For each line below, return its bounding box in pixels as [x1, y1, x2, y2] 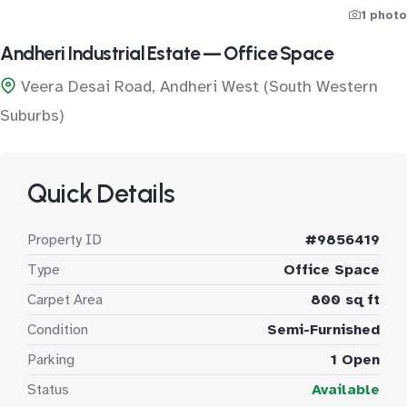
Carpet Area [27, 291, 103, 309]
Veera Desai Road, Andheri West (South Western [21, 76, 378, 96]
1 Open [331, 351, 380, 369]
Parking [27, 351, 74, 369]
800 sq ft [311, 291, 380, 309]
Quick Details [27, 178, 175, 209]
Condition [27, 321, 88, 339]
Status [27, 381, 69, 399]
